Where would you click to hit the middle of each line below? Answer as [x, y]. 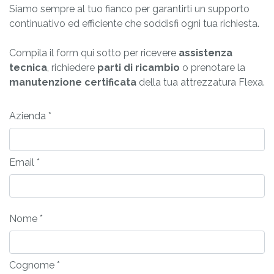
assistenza [206, 53]
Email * [24, 163]
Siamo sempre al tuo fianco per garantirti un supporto [129, 9]
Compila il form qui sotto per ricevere [94, 53]
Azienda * [30, 116]
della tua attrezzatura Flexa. [201, 83]
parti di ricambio [139, 68]
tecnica [28, 68]
